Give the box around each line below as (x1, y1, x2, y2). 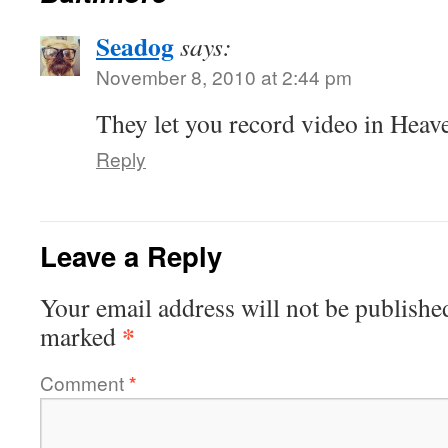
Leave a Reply (40, 236, 222, 275)
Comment (40, 369, 129, 396)
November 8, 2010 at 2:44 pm (96, 63, 352, 90)
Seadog (96, 27, 174, 65)
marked (40, 319, 122, 353)
